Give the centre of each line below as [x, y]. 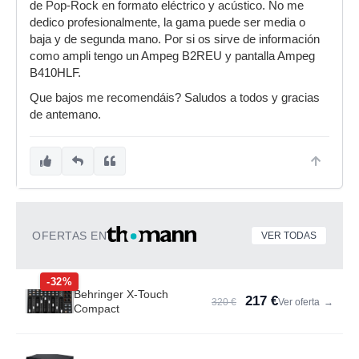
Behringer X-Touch [121, 294]
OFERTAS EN [69, 236]
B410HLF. [55, 73]
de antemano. [65, 115]
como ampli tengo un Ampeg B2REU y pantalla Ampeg [172, 56]
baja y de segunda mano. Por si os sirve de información [175, 39]
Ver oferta [300, 302]
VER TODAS [289, 236]
